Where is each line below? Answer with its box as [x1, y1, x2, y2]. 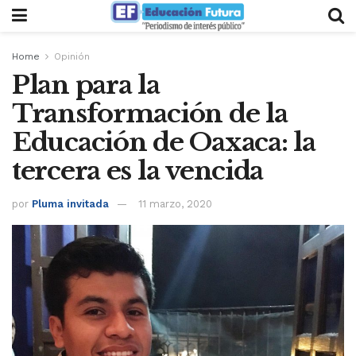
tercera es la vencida [12, 155, 264, 187]
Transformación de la [12, 98, 288, 130]
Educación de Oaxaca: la [12, 126, 315, 158]
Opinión [54, 51, 90, 62]
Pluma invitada [32, 197, 109, 210]
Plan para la [12, 69, 160, 101]
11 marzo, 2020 [138, 197, 212, 210]
